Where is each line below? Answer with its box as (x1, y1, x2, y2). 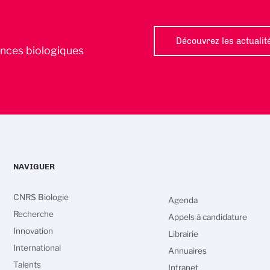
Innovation (13, 225, 54, 236)
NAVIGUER (13, 161, 55, 171)
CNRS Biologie (13, 192, 69, 202)
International (13, 242, 61, 253)
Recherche (13, 209, 54, 219)
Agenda (168, 195, 198, 205)
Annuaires (168, 245, 207, 256)
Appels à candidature (168, 212, 247, 222)
